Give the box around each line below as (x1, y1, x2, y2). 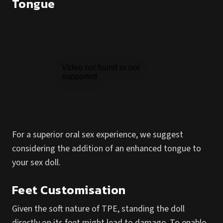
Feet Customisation (12, 181, 126, 199)
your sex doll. (12, 156, 61, 169)
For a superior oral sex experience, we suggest (12, 128, 183, 141)
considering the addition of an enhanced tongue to (12, 142, 201, 155)
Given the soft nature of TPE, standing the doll (12, 203, 185, 215)
